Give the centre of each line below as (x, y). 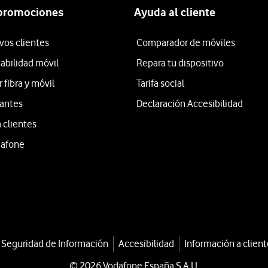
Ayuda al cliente (175, 12)
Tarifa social (160, 83)
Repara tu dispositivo (180, 63)
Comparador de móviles (186, 42)
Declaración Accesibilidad (190, 103)
